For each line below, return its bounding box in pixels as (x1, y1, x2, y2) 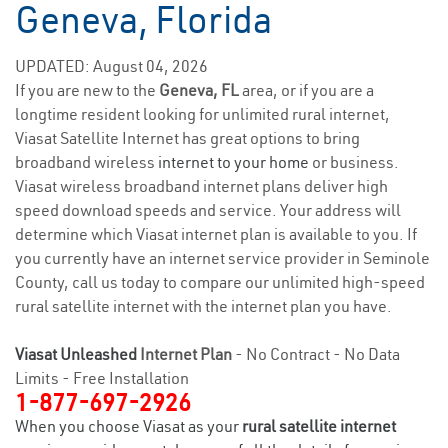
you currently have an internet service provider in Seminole (15, 248, 430, 268)
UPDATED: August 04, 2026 (15, 56, 208, 76)
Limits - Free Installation (15, 368, 189, 388)
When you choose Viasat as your (15, 416, 242, 436)
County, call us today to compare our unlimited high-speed (15, 272, 425, 292)
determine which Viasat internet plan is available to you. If (15, 224, 417, 244)
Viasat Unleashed (15, 344, 137, 364)
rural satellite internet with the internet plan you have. (15, 296, 392, 316)
